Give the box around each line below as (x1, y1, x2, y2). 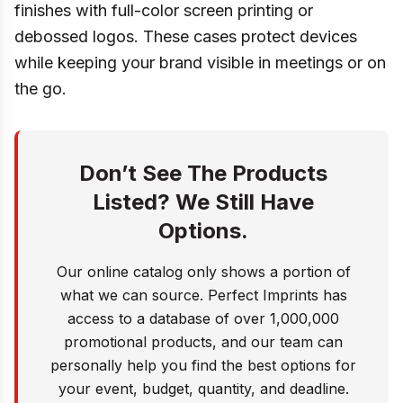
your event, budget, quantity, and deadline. (58, 380, 349, 398)
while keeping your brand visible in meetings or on (14, 53, 386, 72)
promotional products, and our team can (64, 333, 343, 351)
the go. (14, 79, 67, 98)
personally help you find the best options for (50, 356, 356, 374)
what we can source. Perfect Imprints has (59, 286, 347, 304)
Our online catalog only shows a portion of (56, 263, 351, 281)
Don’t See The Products (79, 160, 327, 186)
